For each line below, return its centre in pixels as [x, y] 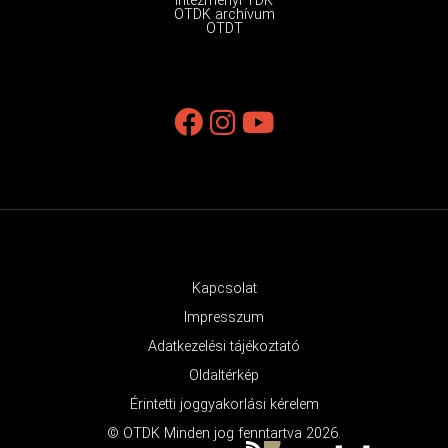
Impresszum [224, 318]
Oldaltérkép [224, 376]
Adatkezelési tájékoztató [224, 347]
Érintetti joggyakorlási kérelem [224, 405]
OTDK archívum [224, 15]
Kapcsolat [224, 289]
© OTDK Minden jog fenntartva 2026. [224, 434]
